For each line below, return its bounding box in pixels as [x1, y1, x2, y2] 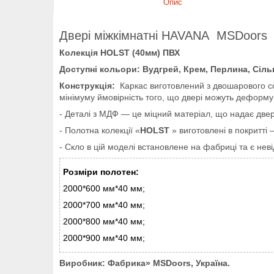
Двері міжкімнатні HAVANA [59, 28, 217, 42]
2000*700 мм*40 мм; [63, 199, 145, 210]
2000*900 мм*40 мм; [63, 232, 145, 243]
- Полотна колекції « [59, 125, 140, 135]
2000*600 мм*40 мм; [63, 183, 145, 193]
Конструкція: [59, 80, 117, 91]
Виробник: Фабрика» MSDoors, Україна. [59, 257, 230, 268]
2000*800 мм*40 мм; [63, 216, 145, 226]
